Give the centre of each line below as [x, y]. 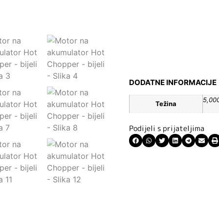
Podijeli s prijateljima [167, 128]
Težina [166, 103]
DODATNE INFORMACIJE [173, 82]
